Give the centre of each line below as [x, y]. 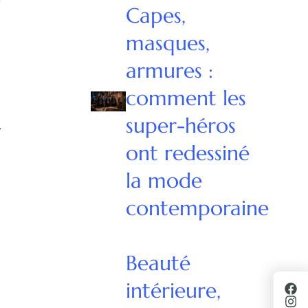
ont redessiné [188, 153]
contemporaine [198, 208]
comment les [186, 98]
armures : [170, 70]
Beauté [158, 263]
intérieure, [174, 290]
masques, [168, 43]
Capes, [156, 15]
